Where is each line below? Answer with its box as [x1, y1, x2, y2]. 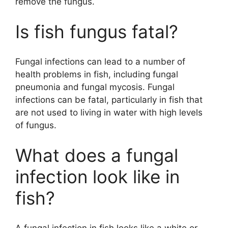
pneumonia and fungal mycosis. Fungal [15, 81, 175, 92]
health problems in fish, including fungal [15, 69, 178, 79]
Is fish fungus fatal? [15, 21, 178, 43]
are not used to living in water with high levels [15, 107, 203, 118]
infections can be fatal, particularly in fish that [15, 94, 203, 105]
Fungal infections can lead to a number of [15, 56, 185, 67]
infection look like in [15, 166, 180, 188]
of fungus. [15, 120, 56, 130]
